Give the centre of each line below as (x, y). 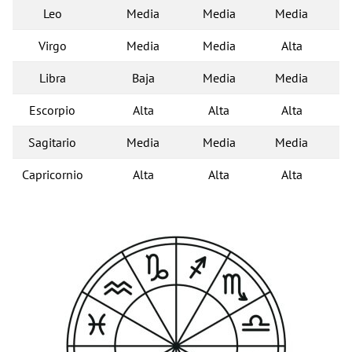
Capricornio (52, 174)
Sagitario (52, 142)
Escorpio (52, 110)
